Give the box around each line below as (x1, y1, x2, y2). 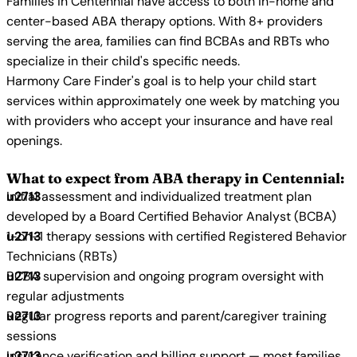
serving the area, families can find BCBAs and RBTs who (6, 33, 329, 49)
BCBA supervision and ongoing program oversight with (6, 268, 324, 284)
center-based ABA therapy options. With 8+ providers (6, 13, 323, 29)
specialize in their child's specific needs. (6, 53, 240, 69)
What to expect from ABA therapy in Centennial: (6, 170, 344, 186)
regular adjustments (6, 288, 124, 304)
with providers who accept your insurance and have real (6, 112, 333, 129)
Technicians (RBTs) (6, 248, 117, 265)
